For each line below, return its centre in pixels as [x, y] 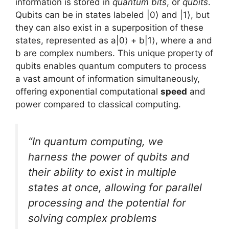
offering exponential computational [88, 91]
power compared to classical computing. [98, 104]
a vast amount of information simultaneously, [108, 78]
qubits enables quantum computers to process [111, 66]
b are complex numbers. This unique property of [114, 53]
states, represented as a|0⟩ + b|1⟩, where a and [114, 40]
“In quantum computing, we [96, 142]
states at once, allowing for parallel [115, 188]
